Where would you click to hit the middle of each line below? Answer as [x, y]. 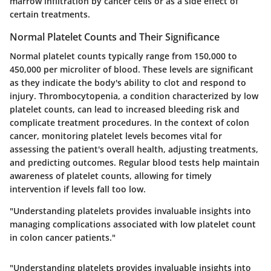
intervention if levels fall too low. [78, 189]
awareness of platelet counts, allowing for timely [111, 175]
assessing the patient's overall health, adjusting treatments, [134, 149]
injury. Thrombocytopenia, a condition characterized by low [134, 96]
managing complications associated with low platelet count [133, 224]
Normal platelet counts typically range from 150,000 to [123, 56]
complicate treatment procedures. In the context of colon [129, 122]
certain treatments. [50, 14]
